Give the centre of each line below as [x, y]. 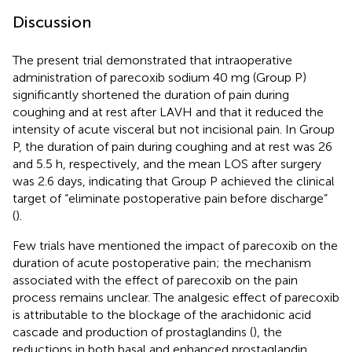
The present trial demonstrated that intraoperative [152, 60]
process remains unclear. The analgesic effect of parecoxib [176, 298]
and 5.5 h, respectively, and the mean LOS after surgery [167, 164]
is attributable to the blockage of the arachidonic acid [162, 315]
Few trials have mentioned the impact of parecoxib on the [175, 246]
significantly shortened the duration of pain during [151, 95]
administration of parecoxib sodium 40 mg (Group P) [159, 78]
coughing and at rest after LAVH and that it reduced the [168, 112]
